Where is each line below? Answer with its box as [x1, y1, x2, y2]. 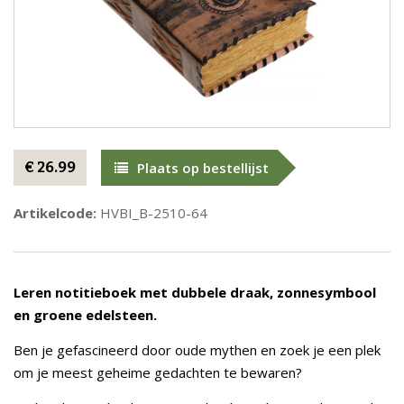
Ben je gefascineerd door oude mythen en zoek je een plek [14, 341, 381, 359]
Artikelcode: [14, 204, 96, 222]
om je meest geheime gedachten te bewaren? [14, 363, 302, 381]
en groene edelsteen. [14, 306, 157, 324]
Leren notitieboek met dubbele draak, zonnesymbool [14, 283, 376, 301]
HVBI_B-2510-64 [96, 204, 207, 222]
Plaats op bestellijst [137, 159, 269, 177]
